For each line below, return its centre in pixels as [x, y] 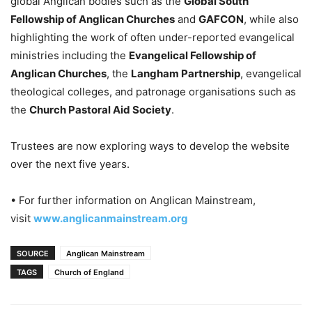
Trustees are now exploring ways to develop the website [150, 146]
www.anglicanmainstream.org [111, 218]
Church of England [89, 272]
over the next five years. [70, 164]
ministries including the [70, 55]
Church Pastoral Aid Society [100, 109]
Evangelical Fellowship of [193, 55]
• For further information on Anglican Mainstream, [133, 200]
